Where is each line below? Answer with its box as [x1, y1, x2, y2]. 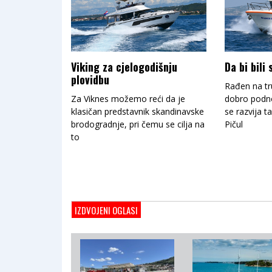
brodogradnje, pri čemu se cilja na [71, 118, 205, 130]
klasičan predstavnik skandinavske [71, 106, 204, 117]
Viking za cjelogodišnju [71, 59, 177, 75]
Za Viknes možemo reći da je [71, 93, 185, 104]
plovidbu [71, 72, 109, 87]
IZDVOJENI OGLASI [75, 203, 138, 217]
